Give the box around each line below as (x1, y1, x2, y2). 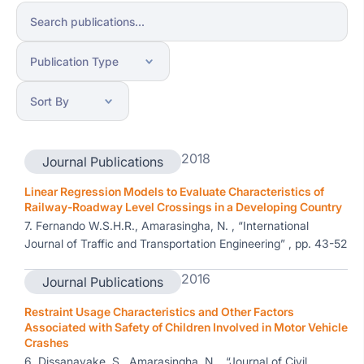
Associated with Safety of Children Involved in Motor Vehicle (24, 320, 348, 334)
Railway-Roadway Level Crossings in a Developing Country (24, 200, 342, 214)
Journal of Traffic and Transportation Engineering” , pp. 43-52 (24, 236, 347, 250)
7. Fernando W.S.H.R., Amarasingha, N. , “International (24, 219, 309, 232)
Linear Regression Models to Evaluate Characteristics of (24, 184, 324, 198)
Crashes (24, 336, 69, 349)
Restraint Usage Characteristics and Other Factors (24, 305, 294, 318)
